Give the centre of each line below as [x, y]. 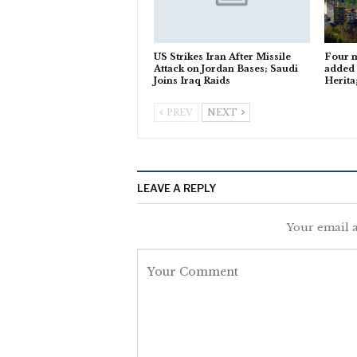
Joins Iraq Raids [192, 80]
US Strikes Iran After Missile [222, 56]
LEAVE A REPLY [177, 188]
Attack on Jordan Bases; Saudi [226, 68]
